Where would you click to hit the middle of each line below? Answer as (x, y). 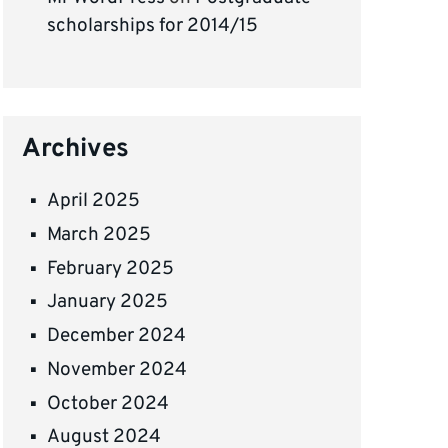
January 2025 (108, 302)
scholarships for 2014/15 (153, 26)
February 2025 (111, 268)
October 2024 (108, 403)
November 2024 (117, 369)
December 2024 (117, 336)
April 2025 (94, 201)
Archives (76, 150)
